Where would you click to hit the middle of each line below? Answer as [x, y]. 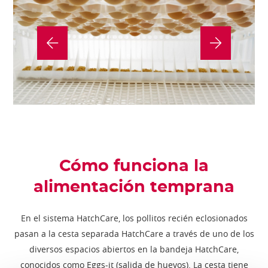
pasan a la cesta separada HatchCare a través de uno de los [134, 234]
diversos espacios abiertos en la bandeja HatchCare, [134, 249]
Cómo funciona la [134, 166]
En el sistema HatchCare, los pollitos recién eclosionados [134, 218]
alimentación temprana [134, 187]
